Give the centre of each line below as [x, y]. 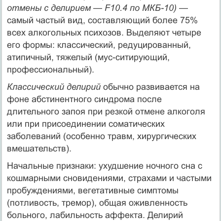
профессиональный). [50, 69]
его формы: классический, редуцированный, [99, 45]
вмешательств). [39, 148]
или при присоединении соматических [86, 124]
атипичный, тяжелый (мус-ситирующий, [88, 57]
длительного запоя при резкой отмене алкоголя [106, 111]
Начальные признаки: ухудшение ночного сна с [104, 166]
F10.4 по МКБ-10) [142, 8]
